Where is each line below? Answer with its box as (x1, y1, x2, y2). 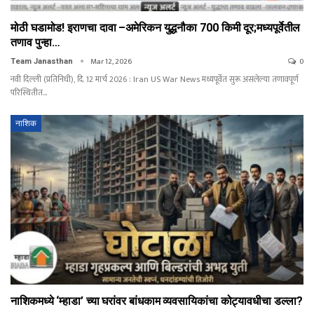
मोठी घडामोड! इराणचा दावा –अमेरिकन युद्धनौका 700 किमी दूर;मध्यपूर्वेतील (11, 20, 301, 34)
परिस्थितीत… (11, 85, 48, 100)
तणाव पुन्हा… (11, 35, 61, 49)
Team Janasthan (11, 56, 75, 66)
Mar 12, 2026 (90, 55, 132, 68)
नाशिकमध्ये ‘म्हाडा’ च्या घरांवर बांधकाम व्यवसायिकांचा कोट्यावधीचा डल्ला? (11, 294, 303, 308)
